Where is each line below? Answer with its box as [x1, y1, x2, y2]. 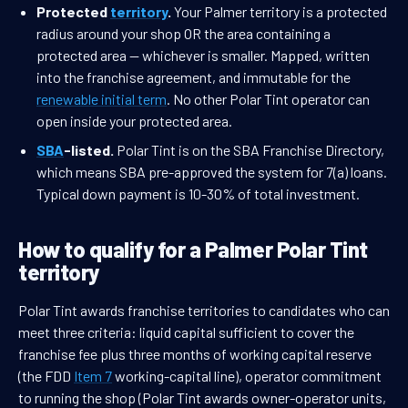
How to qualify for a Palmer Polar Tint [18, 236, 368, 263]
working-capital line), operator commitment [112, 367, 382, 385]
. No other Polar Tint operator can [167, 90, 370, 108]
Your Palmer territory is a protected [171, 3, 387, 21]
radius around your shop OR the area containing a [36, 25, 331, 43]
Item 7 [74, 367, 112, 385]
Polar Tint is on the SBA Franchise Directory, [114, 141, 384, 159]
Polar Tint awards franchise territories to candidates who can [18, 301, 390, 320]
